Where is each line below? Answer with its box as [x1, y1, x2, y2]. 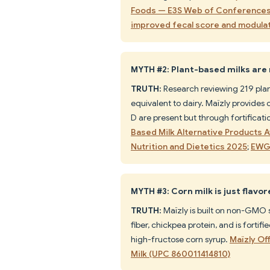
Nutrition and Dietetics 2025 [131, 140, 247, 152]
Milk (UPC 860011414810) [131, 248, 230, 259]
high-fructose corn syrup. [131, 233, 230, 245]
